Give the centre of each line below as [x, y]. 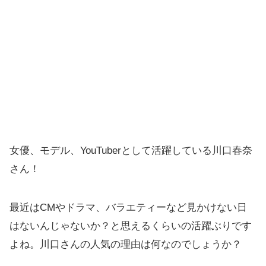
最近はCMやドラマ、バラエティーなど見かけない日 [128, 207]
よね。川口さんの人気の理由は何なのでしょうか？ [126, 244]
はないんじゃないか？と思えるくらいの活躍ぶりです [131, 226]
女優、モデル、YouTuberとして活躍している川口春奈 [131, 150]
